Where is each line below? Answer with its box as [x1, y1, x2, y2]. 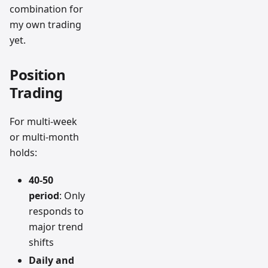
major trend [29, 220, 83, 233]
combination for [10, 2, 83, 16]
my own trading [10, 17, 81, 31]
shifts [29, 235, 54, 249]
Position [10, 64, 66, 84]
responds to [29, 204, 84, 218]
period [29, 188, 59, 202]
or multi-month [10, 130, 79, 144]
